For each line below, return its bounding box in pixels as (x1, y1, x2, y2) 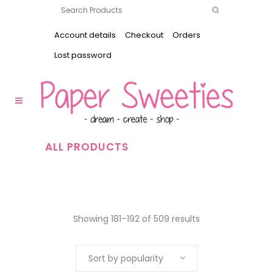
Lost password (54, 49, 112, 61)
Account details (54, 29, 116, 41)
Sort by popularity (88, 252, 163, 264)
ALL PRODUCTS (45, 140, 129, 154)
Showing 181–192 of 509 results (73, 213, 200, 225)
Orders (172, 29, 200, 41)
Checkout (125, 29, 163, 41)
